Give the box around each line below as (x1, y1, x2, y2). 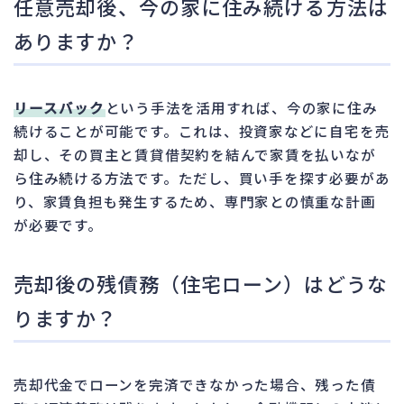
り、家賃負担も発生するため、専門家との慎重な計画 (14, 190, 376, 211)
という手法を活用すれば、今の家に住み (105, 96, 378, 117)
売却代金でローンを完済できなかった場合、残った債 (14, 373, 376, 394)
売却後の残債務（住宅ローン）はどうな (14, 268, 388, 298)
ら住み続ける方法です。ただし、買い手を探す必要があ (14, 167, 390, 188)
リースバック (14, 96, 106, 117)
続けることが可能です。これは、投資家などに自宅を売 (14, 120, 390, 141)
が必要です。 (14, 214, 103, 234)
